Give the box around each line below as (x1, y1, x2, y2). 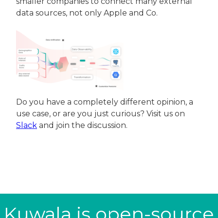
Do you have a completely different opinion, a (16, 97, 195, 107)
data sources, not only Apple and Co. (16, 8, 158, 18)
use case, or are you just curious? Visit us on (16, 109, 187, 119)
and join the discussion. (37, 121, 127, 130)
